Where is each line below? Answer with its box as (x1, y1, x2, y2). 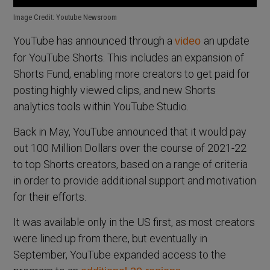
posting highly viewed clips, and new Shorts (13, 83, 216, 96)
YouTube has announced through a (13, 34, 175, 47)
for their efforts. (13, 190, 87, 203)
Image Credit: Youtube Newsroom (13, 12, 118, 22)
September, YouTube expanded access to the (13, 248, 227, 261)
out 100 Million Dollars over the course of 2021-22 (13, 141, 247, 154)
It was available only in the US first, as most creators (13, 215, 256, 228)
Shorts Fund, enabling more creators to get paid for (13, 67, 251, 80)
